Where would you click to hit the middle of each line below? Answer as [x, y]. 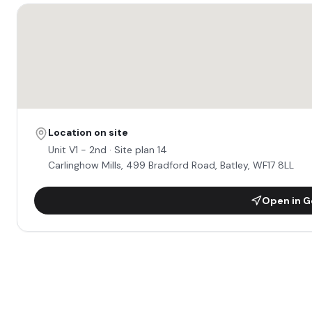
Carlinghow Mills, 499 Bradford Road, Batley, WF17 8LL [171, 165]
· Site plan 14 [137, 150]
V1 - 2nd [88, 150]
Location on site [88, 132]
